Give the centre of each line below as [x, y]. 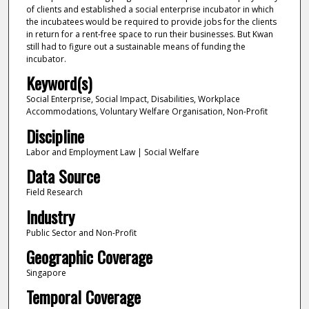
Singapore [46, 273]
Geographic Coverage [89, 257]
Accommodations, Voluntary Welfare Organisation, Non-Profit [147, 112]
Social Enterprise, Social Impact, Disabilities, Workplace [133, 99]
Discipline [55, 136]
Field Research [54, 192]
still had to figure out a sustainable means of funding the [136, 46]
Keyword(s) [59, 83]
